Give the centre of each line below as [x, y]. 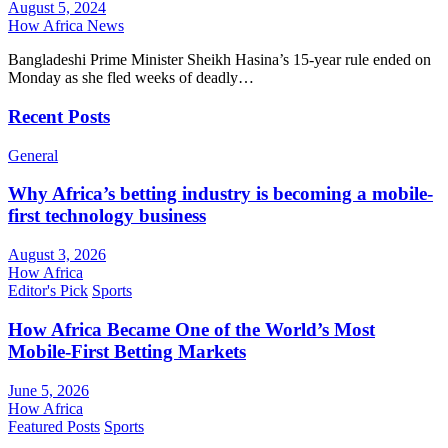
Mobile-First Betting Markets [127, 351]
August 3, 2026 [57, 255]
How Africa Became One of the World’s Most [191, 329]
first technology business [107, 216]
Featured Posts [54, 426]
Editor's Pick [48, 291]
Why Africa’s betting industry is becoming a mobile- [220, 194]
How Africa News [66, 26]
